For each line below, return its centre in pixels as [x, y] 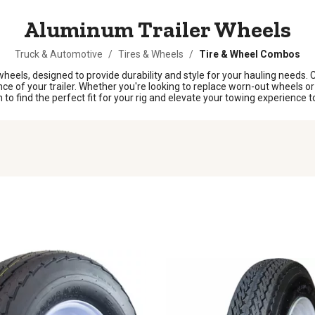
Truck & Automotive [59, 54]
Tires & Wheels [151, 54]
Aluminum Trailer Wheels [157, 30]
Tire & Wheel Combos [250, 54]
